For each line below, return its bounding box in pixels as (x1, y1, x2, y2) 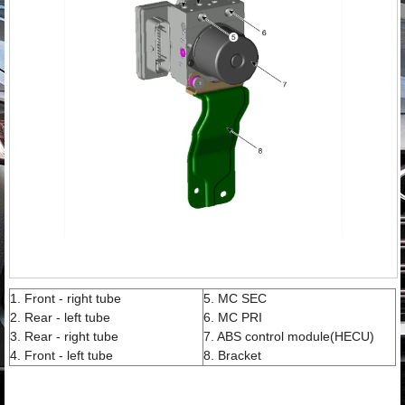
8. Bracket (203, 347, 261, 363)
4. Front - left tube (10, 347, 113, 363)
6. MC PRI (203, 309, 262, 325)
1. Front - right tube (10, 290, 121, 306)
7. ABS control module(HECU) (203, 328, 374, 344)
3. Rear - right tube (10, 328, 118, 344)
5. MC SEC (203, 290, 267, 306)
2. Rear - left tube (10, 309, 110, 325)
